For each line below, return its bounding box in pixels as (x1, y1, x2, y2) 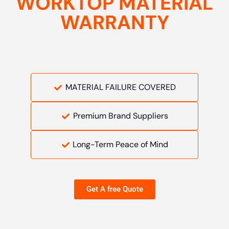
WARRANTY (60, 10, 169, 36)
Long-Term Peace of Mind (73, 139, 169, 150)
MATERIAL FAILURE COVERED (65, 82, 176, 93)
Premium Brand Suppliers (73, 110, 168, 122)
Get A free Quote (86, 185, 143, 194)
